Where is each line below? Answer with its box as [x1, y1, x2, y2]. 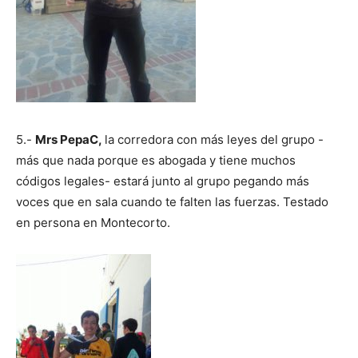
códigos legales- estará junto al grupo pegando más [16, 173, 309, 189]
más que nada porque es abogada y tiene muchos [16, 152, 296, 168]
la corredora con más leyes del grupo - [105, 131, 324, 147]
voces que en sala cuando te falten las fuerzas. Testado [16, 193, 328, 209]
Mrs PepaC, [35, 131, 105, 147]
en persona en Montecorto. [16, 214, 170, 230]
